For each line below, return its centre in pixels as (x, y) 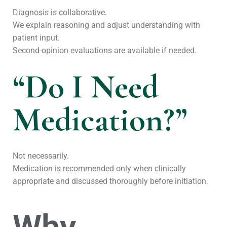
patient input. (36, 38)
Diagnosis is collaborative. (60, 12)
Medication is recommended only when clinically (99, 168)
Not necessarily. (41, 156)
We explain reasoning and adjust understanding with (106, 25)
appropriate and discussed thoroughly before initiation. (110, 181)
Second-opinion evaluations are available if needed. (105, 50)
